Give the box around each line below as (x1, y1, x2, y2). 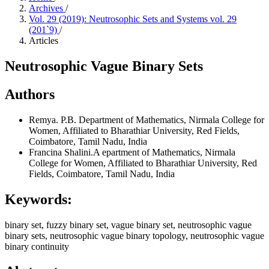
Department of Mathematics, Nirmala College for (79, 114, 264, 125)
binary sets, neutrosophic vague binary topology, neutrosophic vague (5, 230, 264, 241)
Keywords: (5, 191, 72, 207)
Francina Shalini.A (29, 147, 102, 157)
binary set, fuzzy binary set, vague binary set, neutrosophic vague (5, 219, 252, 230)
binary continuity (5, 241, 69, 252)
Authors (5, 86, 55, 102)
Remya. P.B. (29, 114, 79, 125)
